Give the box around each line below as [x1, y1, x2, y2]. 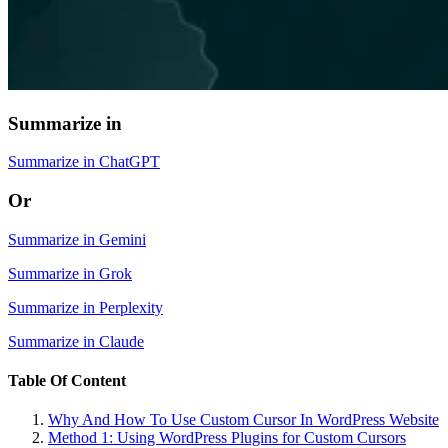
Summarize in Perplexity [8, 298, 163, 316]
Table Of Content [8, 371, 126, 389]
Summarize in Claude [8, 332, 144, 350]
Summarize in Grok [8, 264, 132, 282]
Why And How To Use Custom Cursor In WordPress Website [48, 411, 439, 429]
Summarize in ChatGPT [8, 153, 160, 171]
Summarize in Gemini [8, 230, 146, 248]
